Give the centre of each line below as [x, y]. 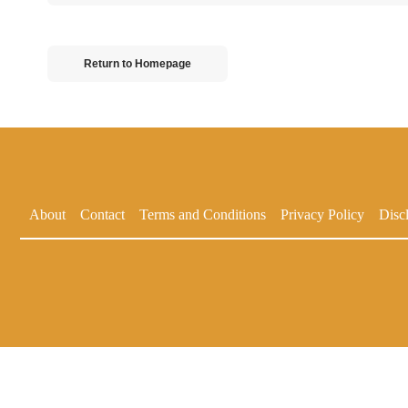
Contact [102, 214]
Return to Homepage [138, 63]
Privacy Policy [322, 214]
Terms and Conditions [203, 214]
